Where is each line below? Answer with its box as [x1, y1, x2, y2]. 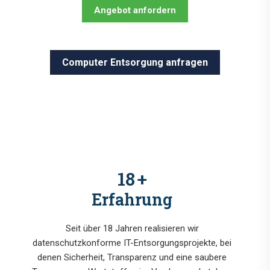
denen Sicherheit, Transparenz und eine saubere [37, 252, 227, 263]
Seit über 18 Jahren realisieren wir [65, 223, 199, 234]
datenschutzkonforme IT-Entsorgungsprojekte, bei [33, 237, 231, 249]
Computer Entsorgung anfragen [62, 57, 208, 69]
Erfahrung [92, 189, 172, 210]
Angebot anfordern [94, 5, 176, 16]
